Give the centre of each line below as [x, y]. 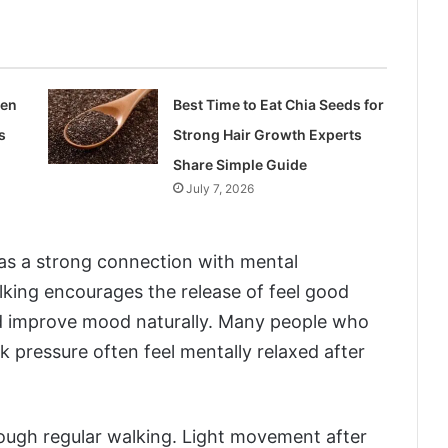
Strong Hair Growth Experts [268, 134]
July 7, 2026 [220, 188]
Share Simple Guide [240, 164]
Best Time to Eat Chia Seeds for [279, 104]
